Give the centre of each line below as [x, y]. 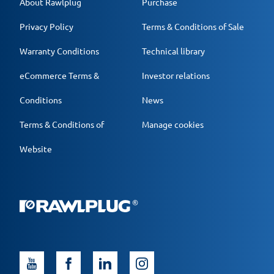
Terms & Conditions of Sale [193, 26]
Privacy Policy [46, 26]
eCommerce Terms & [59, 75]
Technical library [173, 51]
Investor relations [176, 75]
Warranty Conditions [59, 51]
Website [36, 149]
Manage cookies [173, 124]
